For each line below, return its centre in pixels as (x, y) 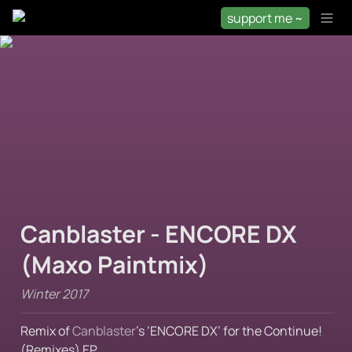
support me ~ (265, 18)
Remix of (46, 331)
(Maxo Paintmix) (115, 264)
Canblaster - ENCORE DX (159, 234)
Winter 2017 (54, 294)
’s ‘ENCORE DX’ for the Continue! (229, 331)
